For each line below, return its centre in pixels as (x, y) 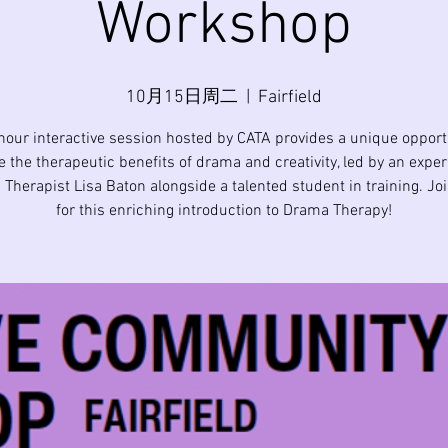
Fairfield (290, 97)
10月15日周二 (182, 97)
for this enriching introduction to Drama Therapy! (224, 211)
